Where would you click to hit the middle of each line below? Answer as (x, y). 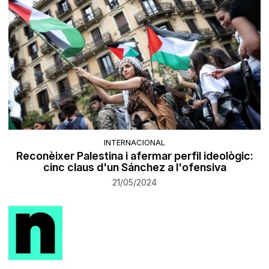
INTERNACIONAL (134, 142)
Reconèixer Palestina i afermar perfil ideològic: (134, 156)
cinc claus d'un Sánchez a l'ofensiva (134, 167)
